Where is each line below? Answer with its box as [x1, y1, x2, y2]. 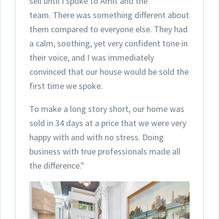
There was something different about [53, 9, 189, 21]
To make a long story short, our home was [29, 103, 184, 114]
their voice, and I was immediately [29, 51, 154, 63]
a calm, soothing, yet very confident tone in [29, 37, 188, 49]
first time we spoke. [29, 80, 105, 91]
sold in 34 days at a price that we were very [29, 117, 186, 129]
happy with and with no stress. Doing [29, 131, 164, 143]
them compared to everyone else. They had [29, 23, 188, 35]
